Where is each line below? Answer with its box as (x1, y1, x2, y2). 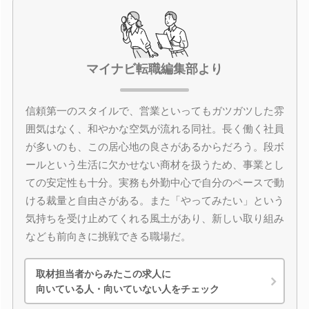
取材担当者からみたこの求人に (36, 268, 171, 279)
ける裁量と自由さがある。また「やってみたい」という (25, 195, 284, 206)
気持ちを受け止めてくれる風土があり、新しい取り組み (25, 212, 284, 224)
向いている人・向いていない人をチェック (36, 283, 219, 295)
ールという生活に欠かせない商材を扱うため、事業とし (25, 159, 284, 170)
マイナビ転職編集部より (86, 62, 223, 76)
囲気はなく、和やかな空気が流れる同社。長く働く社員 (25, 123, 284, 134)
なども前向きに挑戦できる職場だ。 (25, 230, 191, 242)
